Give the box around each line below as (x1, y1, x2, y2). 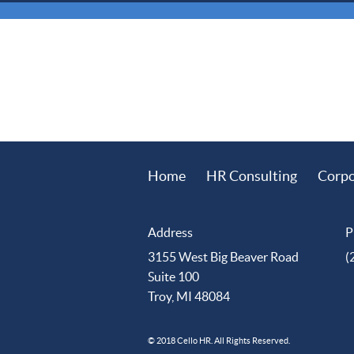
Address (148, 225, 193, 240)
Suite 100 (148, 269, 199, 284)
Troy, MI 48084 (148, 289, 230, 304)
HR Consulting (206, 168, 297, 185)
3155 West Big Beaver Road (148, 250, 299, 265)
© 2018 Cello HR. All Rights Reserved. (148, 335, 290, 345)
